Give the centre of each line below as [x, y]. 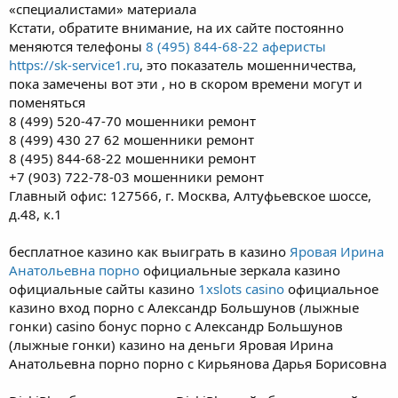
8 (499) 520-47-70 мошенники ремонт [132, 120]
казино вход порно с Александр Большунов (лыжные [184, 307]
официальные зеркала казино [240, 270]
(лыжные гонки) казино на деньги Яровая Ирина [171, 344]
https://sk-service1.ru [74, 64]
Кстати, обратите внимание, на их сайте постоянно [176, 27]
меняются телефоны [77, 46]
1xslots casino [241, 288]
